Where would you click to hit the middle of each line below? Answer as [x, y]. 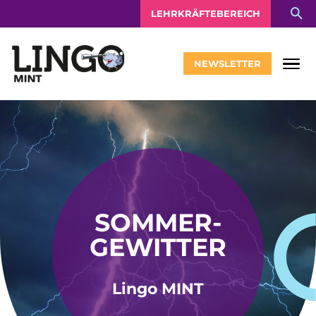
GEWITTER [158, 247]
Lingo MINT [158, 289]
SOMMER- [158, 223]
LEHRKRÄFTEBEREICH [205, 13]
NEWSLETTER [227, 64]
